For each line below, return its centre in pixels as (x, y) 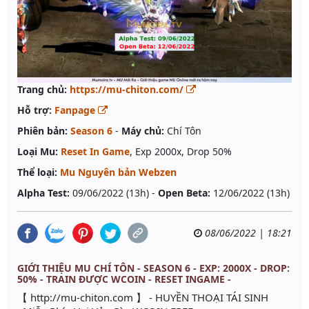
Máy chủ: (143, 131)
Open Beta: (184, 193)
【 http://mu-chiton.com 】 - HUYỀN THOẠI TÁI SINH (146, 298)
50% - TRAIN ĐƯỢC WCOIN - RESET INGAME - (124, 279)
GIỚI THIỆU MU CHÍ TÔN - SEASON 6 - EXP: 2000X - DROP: (153, 268)
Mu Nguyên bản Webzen (118, 172)
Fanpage (76, 110)
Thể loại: (37, 172)
